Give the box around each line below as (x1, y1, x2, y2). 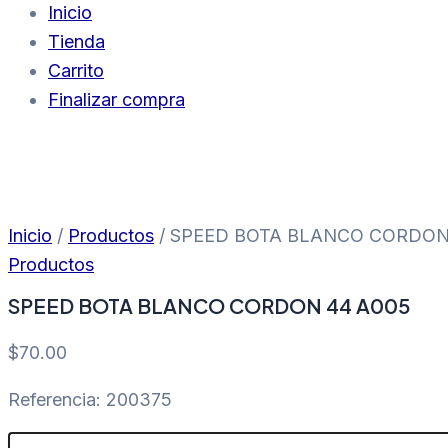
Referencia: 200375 (8, 389, 172, 411)
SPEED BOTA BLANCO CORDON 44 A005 (8, 293, 410, 319)
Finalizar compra (48, 89, 185, 110)
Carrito (48, 60, 104, 81)
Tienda (48, 31, 105, 52)
